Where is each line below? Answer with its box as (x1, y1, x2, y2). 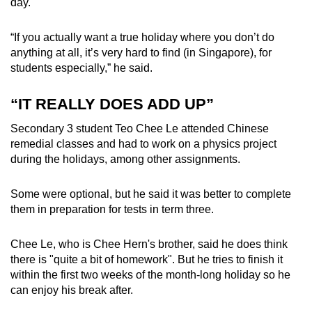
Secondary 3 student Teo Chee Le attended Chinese (10, 123, 269, 135)
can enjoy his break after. (10, 284, 133, 297)
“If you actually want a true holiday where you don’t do (10, 31, 274, 44)
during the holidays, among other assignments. (10, 153, 240, 166)
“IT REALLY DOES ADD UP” (10, 95, 214, 114)
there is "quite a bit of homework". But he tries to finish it (10, 253, 283, 266)
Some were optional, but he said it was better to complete (10, 188, 291, 201)
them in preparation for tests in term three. (10, 203, 214, 216)
